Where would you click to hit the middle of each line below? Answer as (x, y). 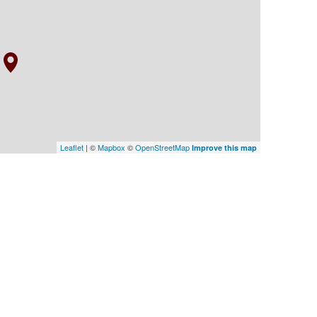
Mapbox (111, 147)
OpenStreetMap (162, 147)
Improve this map (224, 147)
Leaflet (72, 147)
